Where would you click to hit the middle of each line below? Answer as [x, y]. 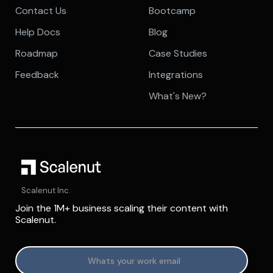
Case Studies [178, 54]
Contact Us [41, 11]
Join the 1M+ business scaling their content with [122, 208]
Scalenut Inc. [46, 191]
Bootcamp [172, 11]
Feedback [37, 75]
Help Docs [38, 32]
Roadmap [37, 54]
